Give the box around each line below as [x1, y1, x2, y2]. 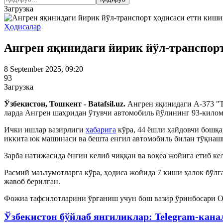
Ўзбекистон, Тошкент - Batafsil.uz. [4, 99, 125, 108]
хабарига [86, 125, 116, 134]
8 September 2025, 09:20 [4, 64, 83, 73]
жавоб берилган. [4, 177, 60, 186]
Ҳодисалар [4, 22, 41, 31]
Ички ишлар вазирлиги [4, 125, 86, 134]
